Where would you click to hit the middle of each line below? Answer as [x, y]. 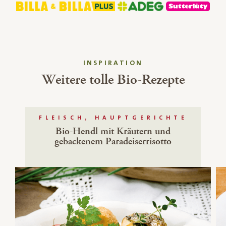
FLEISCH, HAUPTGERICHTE [113, 118]
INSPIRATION [113, 63]
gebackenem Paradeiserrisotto [113, 141]
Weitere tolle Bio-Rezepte [113, 79]
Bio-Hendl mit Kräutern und [113, 131]
